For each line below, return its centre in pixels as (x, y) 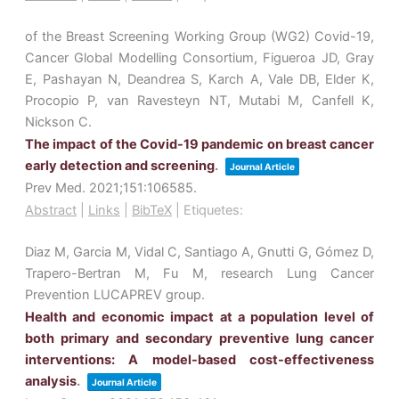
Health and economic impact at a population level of (199, 318)
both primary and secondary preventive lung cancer (199, 339)
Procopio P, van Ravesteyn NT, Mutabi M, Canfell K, (199, 101)
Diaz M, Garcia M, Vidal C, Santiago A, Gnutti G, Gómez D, (199, 252)
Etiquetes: (213, 211)
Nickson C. (58, 122)
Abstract (51, 211)
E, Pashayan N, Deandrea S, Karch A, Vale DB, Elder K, (199, 80)
